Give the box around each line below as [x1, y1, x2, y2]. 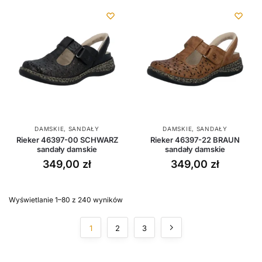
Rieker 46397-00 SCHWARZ [16, 135, 118, 144]
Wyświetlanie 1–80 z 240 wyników [9, 195, 123, 204]
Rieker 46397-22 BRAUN [150, 135, 240, 144]
